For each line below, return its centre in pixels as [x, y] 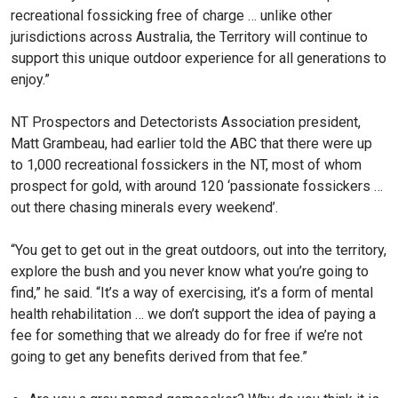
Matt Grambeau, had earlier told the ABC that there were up [191, 143]
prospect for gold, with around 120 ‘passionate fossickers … [197, 186]
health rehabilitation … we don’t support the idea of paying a [193, 314]
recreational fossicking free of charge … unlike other [171, 15]
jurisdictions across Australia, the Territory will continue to [189, 36]
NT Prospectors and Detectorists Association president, [186, 122]
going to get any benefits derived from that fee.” [159, 356]
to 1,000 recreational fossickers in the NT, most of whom [186, 164]
